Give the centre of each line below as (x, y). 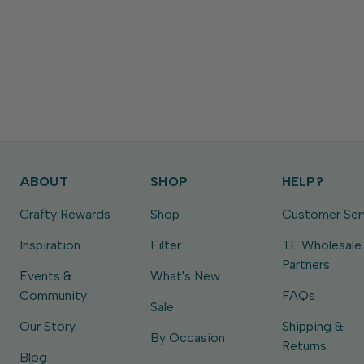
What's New (186, 276)
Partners (305, 265)
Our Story (47, 327)
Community (53, 296)
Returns (304, 346)
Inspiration (50, 245)
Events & (45, 276)
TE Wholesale (321, 245)
